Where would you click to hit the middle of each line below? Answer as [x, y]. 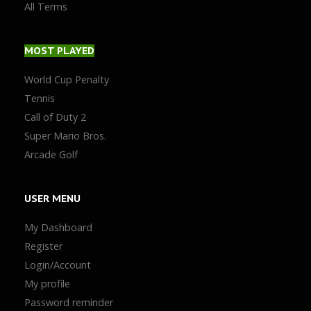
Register [43, 246]
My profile [47, 284]
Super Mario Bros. [65, 136]
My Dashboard [58, 227]
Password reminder [69, 302]
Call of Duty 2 [55, 117]
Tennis [40, 98]
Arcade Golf [51, 154]
